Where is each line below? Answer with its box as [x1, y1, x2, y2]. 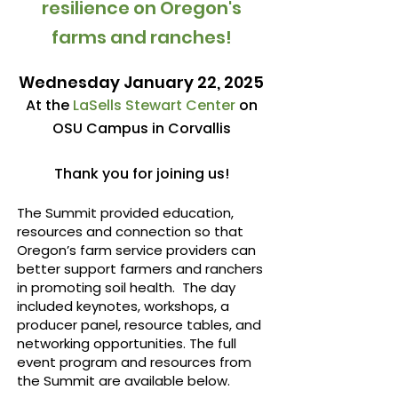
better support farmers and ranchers [17, 259, 263, 278]
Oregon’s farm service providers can [17, 241, 256, 259]
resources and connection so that [17, 222, 243, 241]
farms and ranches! [51, 25, 232, 50]
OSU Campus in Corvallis [52, 118, 231, 139]
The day [182, 278, 235, 297]
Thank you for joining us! [53, 163, 229, 184]
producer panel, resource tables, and [17, 315, 261, 334]
